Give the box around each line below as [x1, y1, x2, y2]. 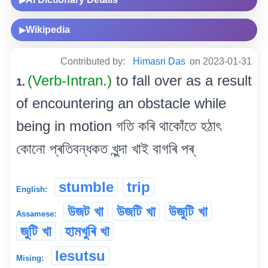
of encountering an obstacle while [16, 95, 226, 111]
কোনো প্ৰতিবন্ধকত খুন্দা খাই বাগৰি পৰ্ [16, 140, 194, 157]
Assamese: [16, 209, 56, 218]
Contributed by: [60, 56, 127, 66]
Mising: [16, 253, 44, 263]
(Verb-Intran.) [28, 72, 116, 89]
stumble [59, 178, 114, 195]
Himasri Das [133, 56, 185, 66]
